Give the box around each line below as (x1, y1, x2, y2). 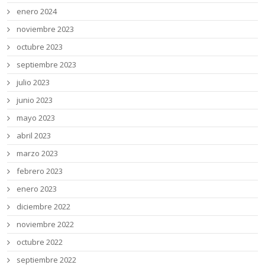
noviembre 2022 (17, 219, 75, 230)
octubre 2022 (17, 237, 63, 248)
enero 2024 (17, 6, 57, 17)
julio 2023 (17, 77, 50, 88)
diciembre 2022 (17, 201, 71, 212)
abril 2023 (17, 130, 51, 141)
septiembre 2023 (17, 59, 77, 70)
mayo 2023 (17, 112, 56, 124)
